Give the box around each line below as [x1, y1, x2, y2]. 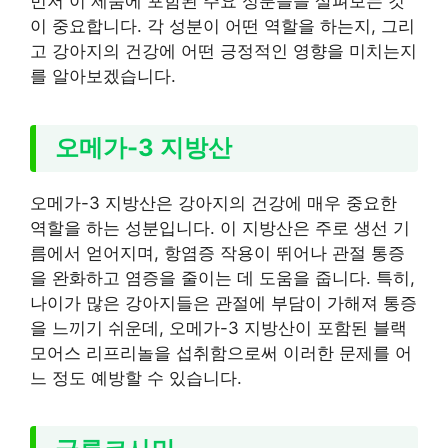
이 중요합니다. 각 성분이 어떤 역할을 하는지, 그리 [30, 16, 415, 36]
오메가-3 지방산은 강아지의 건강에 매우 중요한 [30, 192, 397, 213]
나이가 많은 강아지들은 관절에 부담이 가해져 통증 [30, 292, 417, 313]
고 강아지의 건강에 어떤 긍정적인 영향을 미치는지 [30, 41, 417, 61]
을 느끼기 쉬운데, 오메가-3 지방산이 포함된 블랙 [30, 317, 407, 338]
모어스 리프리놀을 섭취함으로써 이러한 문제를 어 [30, 342, 412, 363]
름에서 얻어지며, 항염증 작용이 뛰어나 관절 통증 [30, 242, 405, 263]
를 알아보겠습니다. [30, 66, 176, 86]
